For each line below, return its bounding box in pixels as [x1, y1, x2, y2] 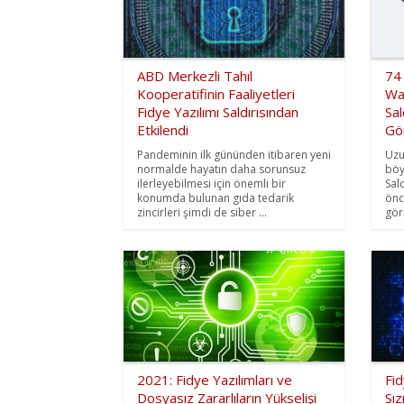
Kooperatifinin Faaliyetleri [137, 85, 295, 104]
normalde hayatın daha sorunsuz [137, 161, 306, 178]
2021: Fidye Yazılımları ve [137, 370, 292, 389]
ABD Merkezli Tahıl [137, 67, 252, 86]
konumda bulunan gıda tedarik [137, 190, 294, 207]
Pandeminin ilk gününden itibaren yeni [137, 147, 331, 163]
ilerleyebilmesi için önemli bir [137, 176, 286, 192]
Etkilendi [137, 121, 188, 140]
